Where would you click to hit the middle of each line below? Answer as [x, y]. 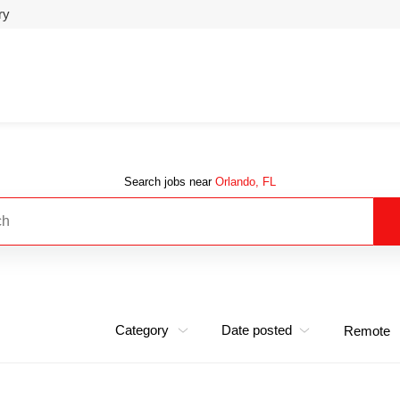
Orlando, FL [246, 181]
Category [142, 329]
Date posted [256, 329]
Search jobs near [170, 181]
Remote [367, 330]
